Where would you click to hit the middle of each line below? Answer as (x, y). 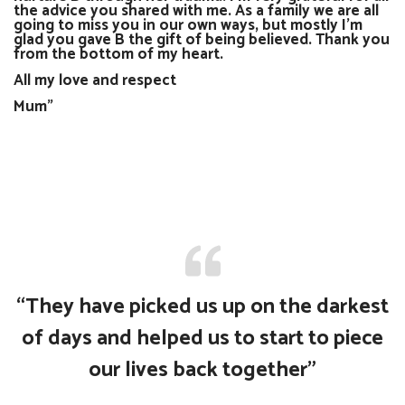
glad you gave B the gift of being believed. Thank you (202, 39)
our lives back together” (202, 370)
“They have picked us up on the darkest (202, 306)
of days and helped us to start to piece (202, 338)
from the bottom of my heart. (118, 54)
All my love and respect (95, 80)
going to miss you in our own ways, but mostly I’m (188, 25)
